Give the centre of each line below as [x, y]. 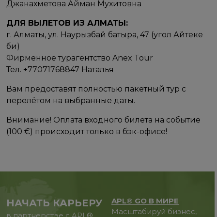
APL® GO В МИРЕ [145, 201]
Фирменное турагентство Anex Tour [80, 58]
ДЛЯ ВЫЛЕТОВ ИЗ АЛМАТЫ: [67, 23]
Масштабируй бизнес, [154, 211]
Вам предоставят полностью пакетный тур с [96, 89]
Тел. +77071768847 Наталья [60, 69]
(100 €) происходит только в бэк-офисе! [87, 131]
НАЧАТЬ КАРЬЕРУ [54, 203]
